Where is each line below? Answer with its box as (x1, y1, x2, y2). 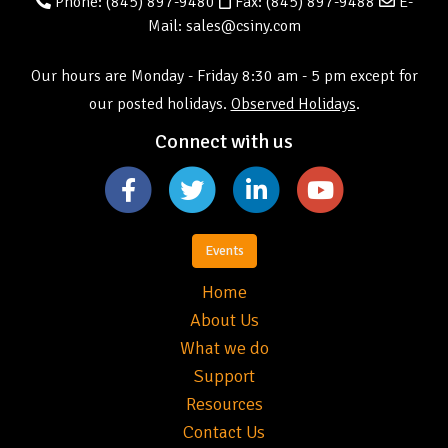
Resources (185, 393, 263, 416)
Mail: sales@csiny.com (147, 16, 301, 37)
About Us (189, 309, 259, 332)
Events (204, 242, 244, 260)
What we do (179, 337, 269, 360)
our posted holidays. (88, 94, 231, 115)
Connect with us (155, 129, 293, 155)
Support (193, 365, 255, 388)
